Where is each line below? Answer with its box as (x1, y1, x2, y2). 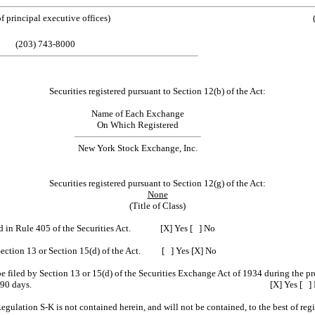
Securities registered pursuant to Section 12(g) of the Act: (49, 177, 266, 188)
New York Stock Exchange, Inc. (78, 142, 198, 153)
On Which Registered (97, 119, 179, 130)
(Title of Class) (129, 200, 186, 211)
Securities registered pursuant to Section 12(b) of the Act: (49, 85, 266, 96)
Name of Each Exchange (91, 108, 184, 119)
